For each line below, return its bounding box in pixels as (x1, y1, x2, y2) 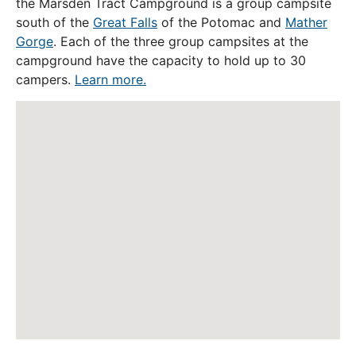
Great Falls (93, 14, 157, 31)
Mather (285, 14, 327, 31)
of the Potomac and (157, 14, 285, 31)
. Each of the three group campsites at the (53, 33, 308, 50)
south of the (16, 14, 93, 31)
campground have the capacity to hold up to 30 (16, 52, 306, 69)
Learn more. (75, 72, 146, 88)
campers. (16, 72, 75, 88)
